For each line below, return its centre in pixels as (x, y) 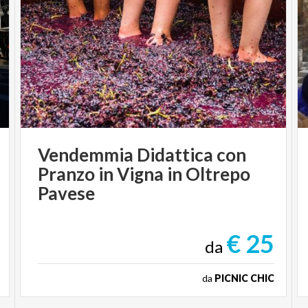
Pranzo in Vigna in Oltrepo (144, 174)
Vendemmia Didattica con (142, 154)
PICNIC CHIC (244, 278)
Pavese (67, 193)
